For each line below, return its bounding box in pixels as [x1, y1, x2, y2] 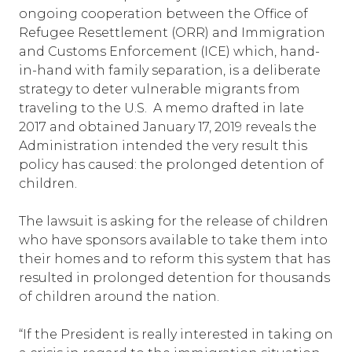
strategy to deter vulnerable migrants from [19, 82, 300, 97]
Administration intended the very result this [19, 138, 307, 153]
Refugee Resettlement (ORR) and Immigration [19, 25, 325, 40]
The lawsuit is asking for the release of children [19, 214, 328, 229]
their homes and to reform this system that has [19, 251, 330, 266]
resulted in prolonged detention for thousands [19, 270, 330, 285]
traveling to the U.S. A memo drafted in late [19, 101, 304, 115]
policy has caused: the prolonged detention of [19, 157, 324, 172]
